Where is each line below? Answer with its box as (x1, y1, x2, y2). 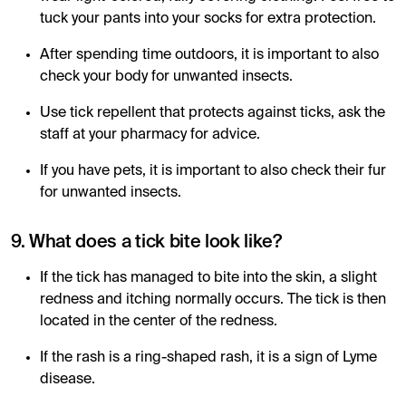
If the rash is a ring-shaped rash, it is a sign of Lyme (40, 350, 377, 365)
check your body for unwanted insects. (40, 69, 293, 84)
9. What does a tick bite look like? (11, 233, 282, 252)
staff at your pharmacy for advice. (40, 127, 260, 142)
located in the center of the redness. (40, 314, 277, 329)
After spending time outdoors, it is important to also (40, 47, 379, 63)
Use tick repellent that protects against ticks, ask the (40, 105, 385, 121)
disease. (40, 372, 95, 387)
